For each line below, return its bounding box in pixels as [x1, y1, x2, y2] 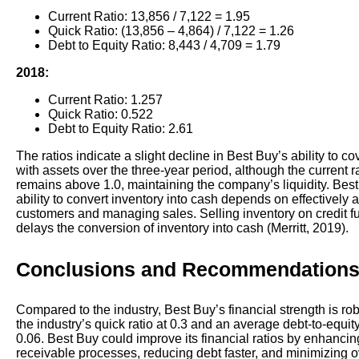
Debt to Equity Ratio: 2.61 [48, 122, 193, 136]
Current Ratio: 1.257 [48, 93, 163, 107]
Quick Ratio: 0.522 [48, 107, 153, 122]
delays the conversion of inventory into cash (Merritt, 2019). [16, 221, 349, 236]
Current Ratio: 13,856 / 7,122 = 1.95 [48, 10, 250, 24]
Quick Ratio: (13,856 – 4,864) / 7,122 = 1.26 [48, 24, 294, 38]
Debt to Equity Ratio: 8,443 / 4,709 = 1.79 [48, 38, 280, 53]
